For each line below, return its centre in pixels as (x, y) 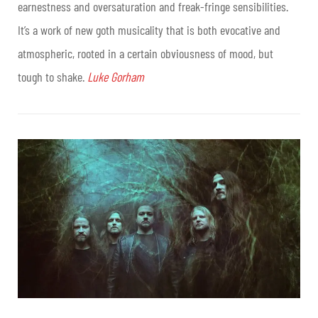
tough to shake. (53, 76)
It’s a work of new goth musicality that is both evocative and (149, 29)
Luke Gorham (116, 76)
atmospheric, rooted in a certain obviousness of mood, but (146, 53)
